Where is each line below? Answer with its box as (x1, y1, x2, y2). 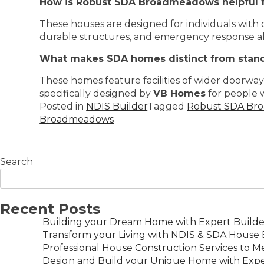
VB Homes (153, 88, 206, 99)
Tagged (147, 101, 187, 112)
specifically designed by (39, 88, 154, 99)
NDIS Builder (86, 101, 148, 112)
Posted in (39, 101, 87, 112)
